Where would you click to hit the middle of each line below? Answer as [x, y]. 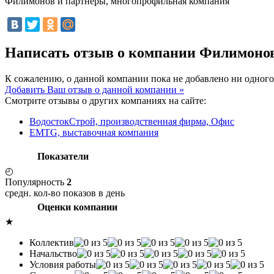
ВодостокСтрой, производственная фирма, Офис [132, 121]
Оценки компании [77, 207]
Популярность [36, 182]
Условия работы [63, 264]
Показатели [63, 156]
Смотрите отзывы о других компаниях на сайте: [106, 100]
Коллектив [52, 242]
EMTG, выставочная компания [94, 132]
